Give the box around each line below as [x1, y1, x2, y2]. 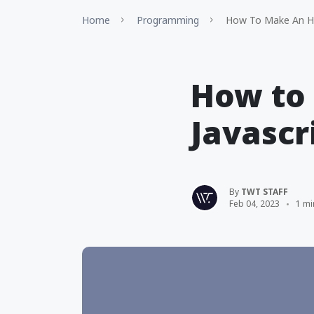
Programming [137, 13, 199, 27]
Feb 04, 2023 [229, 198, 280, 210]
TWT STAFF [241, 186, 288, 198]
